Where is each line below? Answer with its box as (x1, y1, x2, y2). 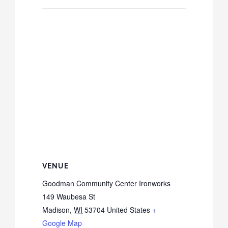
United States (107, 204, 151, 215)
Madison (42, 204, 70, 215)
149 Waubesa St (42, 191, 96, 202)
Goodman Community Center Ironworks (42, 178, 171, 188)
